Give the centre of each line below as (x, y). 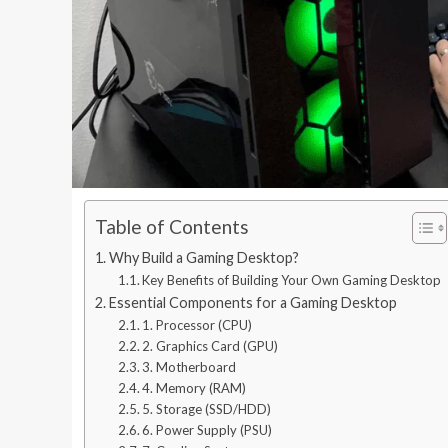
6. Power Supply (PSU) (207, 429)
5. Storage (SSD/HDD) (207, 408)
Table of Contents (172, 227)
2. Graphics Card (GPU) (210, 345)
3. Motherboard (189, 366)
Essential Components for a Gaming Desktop (252, 302)
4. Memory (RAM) (194, 387)
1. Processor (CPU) (197, 324)
